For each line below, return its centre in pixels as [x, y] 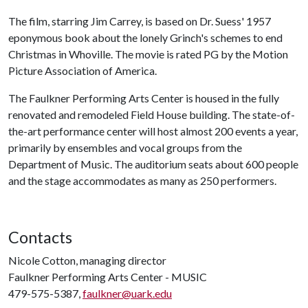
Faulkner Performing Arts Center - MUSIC [108, 277]
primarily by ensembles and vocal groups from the [125, 147]
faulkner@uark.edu [127, 293]
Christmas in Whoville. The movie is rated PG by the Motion [148, 54]
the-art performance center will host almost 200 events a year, [153, 131]
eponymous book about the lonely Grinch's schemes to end [145, 37]
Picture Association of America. [82, 70]
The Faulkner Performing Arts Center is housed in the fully [144, 98]
